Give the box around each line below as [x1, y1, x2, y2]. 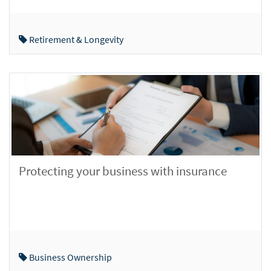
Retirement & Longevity [27, 33, 123, 45]
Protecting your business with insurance [19, 162, 227, 179]
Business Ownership [27, 251, 112, 263]
